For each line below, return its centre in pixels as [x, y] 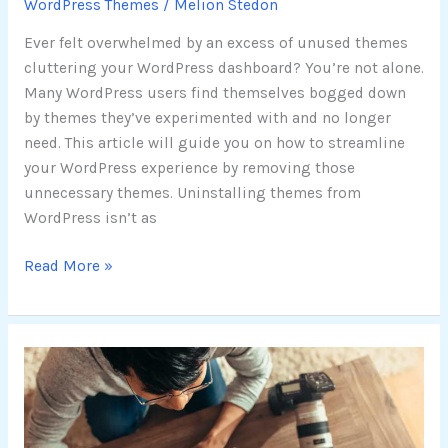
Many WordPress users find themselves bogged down [214, 93]
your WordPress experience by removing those [189, 168]
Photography [68, 432]
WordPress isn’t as [90, 218]
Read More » [68, 266]
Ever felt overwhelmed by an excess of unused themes [215, 43]
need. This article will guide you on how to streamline [214, 143]
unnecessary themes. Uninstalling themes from [192, 193]
